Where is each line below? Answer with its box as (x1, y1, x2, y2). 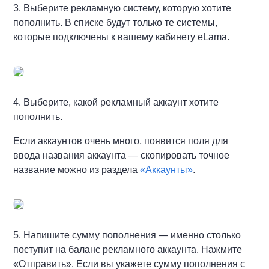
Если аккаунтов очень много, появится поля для (13, 136, 229, 146)
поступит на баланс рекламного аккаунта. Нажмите (13, 244, 243, 255)
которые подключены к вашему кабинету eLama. (13, 32, 230, 42)
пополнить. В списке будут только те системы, (13, 17, 218, 28)
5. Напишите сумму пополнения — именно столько (13, 230, 241, 240)
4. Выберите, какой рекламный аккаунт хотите (13, 97, 219, 107)
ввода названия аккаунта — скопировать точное (13, 150, 230, 160)
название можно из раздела (13, 165, 141, 175)
